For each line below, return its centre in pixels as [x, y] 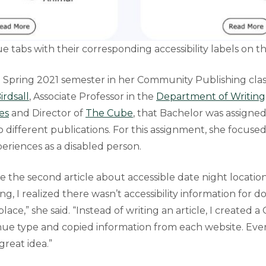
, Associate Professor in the [93, 96]
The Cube [109, 113]
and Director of [47, 113]
